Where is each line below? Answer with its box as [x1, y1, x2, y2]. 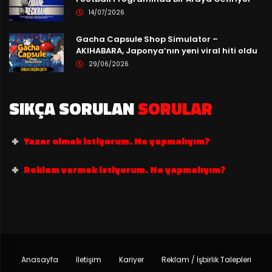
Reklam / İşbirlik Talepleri [161, 254, 251, 265]
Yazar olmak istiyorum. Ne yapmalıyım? [24, 134, 211, 149]
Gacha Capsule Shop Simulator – [75, 33, 218, 45]
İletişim [75, 254, 101, 265]
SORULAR [138, 95, 212, 122]
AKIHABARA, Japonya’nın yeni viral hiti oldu [75, 44, 257, 56]
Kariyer [118, 254, 144, 265]
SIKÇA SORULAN [9, 95, 138, 122]
